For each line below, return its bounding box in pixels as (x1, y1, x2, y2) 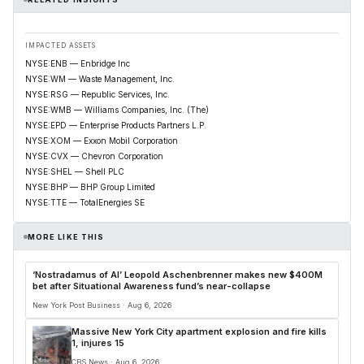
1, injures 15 (71, 337, 124, 349)
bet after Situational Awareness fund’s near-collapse (32, 280, 271, 292)
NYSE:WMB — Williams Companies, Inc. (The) (25, 105, 209, 115)
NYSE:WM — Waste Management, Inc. (25, 74, 175, 84)
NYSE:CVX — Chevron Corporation (25, 151, 163, 162)
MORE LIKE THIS (28, 232, 105, 241)
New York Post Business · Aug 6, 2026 (32, 301, 171, 310)
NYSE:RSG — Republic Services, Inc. (25, 89, 170, 100)
